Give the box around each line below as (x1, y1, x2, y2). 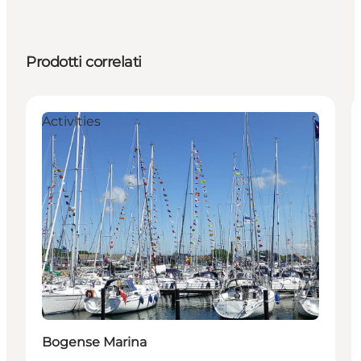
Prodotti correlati (26, 52, 142, 71)
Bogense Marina (42, 334, 147, 350)
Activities (42, 113, 101, 129)
